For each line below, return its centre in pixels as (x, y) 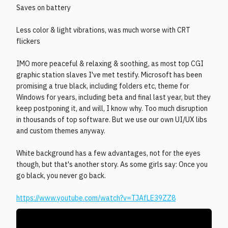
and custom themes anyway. (61, 131)
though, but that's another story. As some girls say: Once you (112, 164)
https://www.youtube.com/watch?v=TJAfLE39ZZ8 (96, 198)
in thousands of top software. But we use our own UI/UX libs (112, 120)
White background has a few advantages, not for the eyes (108, 153)
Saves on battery (44, 8)
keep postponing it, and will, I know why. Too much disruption (112, 108)
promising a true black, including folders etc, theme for (103, 86)
